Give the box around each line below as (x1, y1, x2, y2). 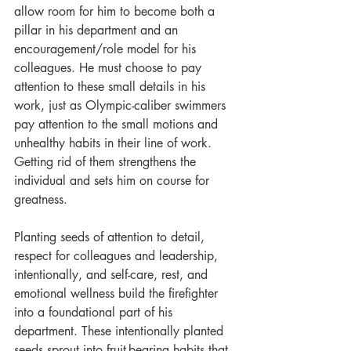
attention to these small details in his (14, 78, 209, 95)
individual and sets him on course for (14, 172, 213, 189)
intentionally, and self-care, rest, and (14, 266, 212, 283)
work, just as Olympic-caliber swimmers (14, 97, 230, 114)
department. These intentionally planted (14, 323, 227, 339)
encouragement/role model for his (14, 41, 200, 57)
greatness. (14, 191, 67, 208)
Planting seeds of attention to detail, (14, 229, 208, 245)
